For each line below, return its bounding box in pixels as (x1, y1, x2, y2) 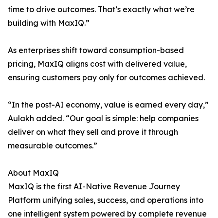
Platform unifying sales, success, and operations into (8, 195, 203, 205)
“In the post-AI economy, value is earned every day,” (8, 100, 209, 110)
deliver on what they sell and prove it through (8, 127, 178, 137)
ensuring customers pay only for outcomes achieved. (8, 73, 205, 83)
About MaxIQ (8, 168, 59, 178)
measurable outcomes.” (8, 141, 97, 151)
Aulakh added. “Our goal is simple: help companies (8, 113, 199, 124)
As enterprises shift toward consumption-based (8, 45, 184, 55)
